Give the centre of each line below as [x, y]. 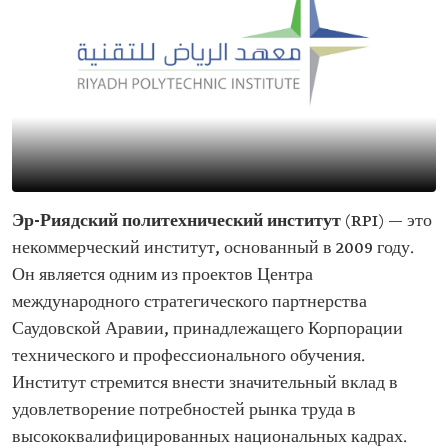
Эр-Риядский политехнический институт [176, 221]
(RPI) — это [386, 221]
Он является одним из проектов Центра [162, 275]
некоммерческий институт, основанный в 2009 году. [213, 248]
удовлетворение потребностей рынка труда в [184, 410]
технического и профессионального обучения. [188, 356]
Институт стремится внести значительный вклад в [205, 383]
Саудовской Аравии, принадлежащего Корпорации [207, 329]
